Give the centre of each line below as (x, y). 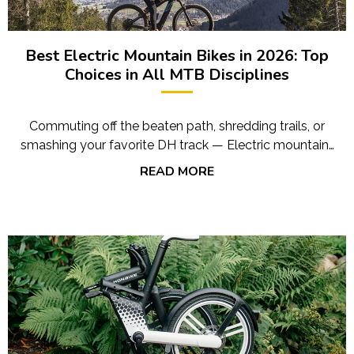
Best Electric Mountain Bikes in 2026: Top (177, 55)
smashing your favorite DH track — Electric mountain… (177, 145)
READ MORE (177, 171)
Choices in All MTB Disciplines (177, 74)
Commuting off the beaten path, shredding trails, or (177, 126)
